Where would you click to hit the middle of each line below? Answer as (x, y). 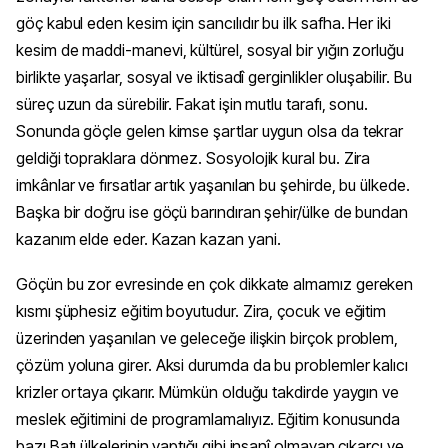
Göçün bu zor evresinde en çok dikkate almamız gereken (215, 284)
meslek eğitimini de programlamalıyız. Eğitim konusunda (208, 419)
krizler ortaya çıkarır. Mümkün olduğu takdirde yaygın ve (208, 392)
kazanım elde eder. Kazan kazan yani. (148, 238)
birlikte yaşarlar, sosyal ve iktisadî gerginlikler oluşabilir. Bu (214, 76)
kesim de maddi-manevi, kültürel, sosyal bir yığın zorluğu (210, 49)
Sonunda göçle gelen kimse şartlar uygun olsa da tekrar (210, 130)
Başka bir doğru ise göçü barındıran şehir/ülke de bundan (212, 211)
